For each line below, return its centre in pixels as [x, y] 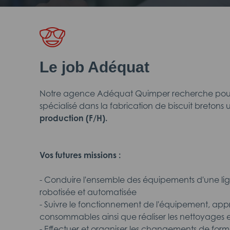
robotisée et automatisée [88, 192]
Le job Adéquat [94, 67]
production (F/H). [73, 118]
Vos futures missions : [80, 155]
